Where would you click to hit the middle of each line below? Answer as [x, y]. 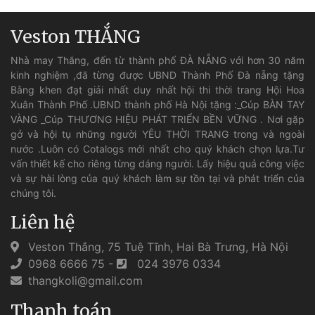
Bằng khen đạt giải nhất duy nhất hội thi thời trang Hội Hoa [157, 90]
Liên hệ [43, 223]
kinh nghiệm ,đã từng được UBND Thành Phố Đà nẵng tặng [157, 75]
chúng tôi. [33, 193]
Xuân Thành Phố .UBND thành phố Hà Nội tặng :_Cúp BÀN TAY [157, 105]
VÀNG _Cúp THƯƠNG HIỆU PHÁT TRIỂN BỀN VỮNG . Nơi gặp [157, 120]
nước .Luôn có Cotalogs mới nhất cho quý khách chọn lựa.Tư [157, 149]
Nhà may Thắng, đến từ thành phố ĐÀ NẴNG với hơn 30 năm [157, 60]
